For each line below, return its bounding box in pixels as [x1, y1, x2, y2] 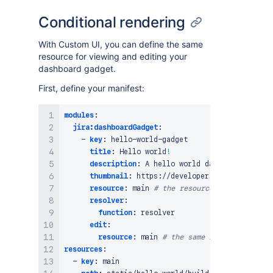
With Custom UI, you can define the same [38, 39, 203, 49]
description [90, 160, 136, 168]
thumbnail [90, 172, 128, 180]
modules [64, 111, 94, 119]
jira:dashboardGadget [73, 123, 158, 132]
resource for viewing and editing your [38, 51, 187, 62]
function [98, 208, 132, 217]
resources [64, 245, 102, 253]
